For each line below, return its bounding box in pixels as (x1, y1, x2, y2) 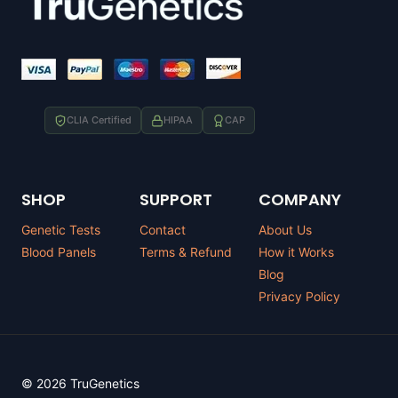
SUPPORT (139, 188, 213, 211)
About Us (258, 222, 312, 238)
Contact (139, 222, 187, 238)
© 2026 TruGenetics (21, 376, 139, 392)
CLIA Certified (66, 114, 131, 127)
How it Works (258, 244, 334, 260)
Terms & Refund (139, 244, 233, 260)
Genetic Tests (21, 222, 100, 238)
